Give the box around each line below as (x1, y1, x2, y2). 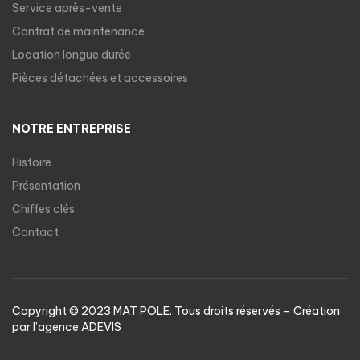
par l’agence (12, 319, 81, 334)
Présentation (12, 178, 80, 193)
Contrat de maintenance (12, 23, 145, 39)
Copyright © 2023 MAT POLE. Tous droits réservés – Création (12, 303, 340, 318)
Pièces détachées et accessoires (12, 70, 188, 85)
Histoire (12, 154, 51, 170)
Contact (12, 224, 59, 239)
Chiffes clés (12, 201, 75, 216)
